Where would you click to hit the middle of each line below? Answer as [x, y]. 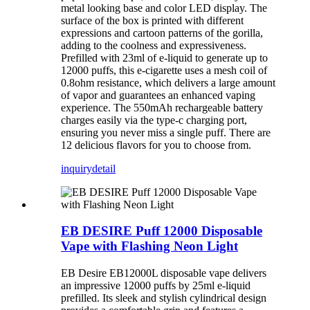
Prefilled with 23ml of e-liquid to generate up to [164, 57]
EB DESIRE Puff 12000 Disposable [162, 231]
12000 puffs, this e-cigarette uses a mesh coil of [164, 70]
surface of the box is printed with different [152, 20]
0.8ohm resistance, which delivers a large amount [168, 82]
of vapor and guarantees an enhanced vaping [158, 95]
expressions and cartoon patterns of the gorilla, [162, 33]
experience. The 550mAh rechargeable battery [162, 107]
